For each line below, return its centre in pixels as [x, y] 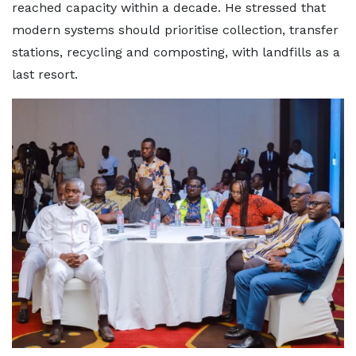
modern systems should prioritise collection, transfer [175, 30]
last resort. [45, 75]
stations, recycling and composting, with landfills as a [176, 52]
